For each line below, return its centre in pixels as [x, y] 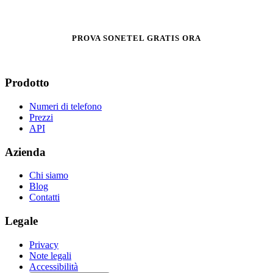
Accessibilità [54, 266]
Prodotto [27, 83]
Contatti [44, 197]
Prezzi [41, 117]
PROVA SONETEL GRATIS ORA [136, 38]
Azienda [25, 152]
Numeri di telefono [66, 106]
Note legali [50, 255]
